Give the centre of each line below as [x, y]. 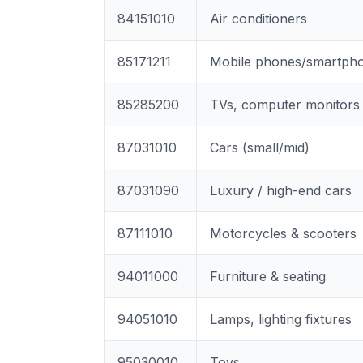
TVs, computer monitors [285, 105]
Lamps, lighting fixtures [281, 319]
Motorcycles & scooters [283, 233]
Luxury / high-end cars [281, 190]
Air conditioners [258, 19]
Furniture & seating [268, 276]
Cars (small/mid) [260, 147]
